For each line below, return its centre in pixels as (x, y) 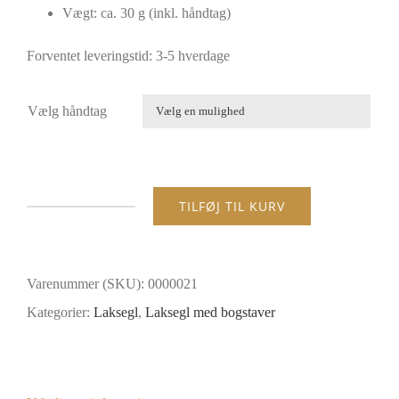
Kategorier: (60, 312)
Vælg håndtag (67, 111)
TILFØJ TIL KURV (232, 206)
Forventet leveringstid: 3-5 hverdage (128, 56)
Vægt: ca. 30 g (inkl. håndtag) (147, 13)
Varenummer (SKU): (87, 284)
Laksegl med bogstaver (210, 312)
